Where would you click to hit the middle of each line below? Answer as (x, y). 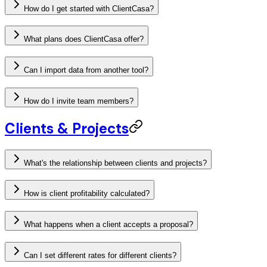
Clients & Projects (67, 128)
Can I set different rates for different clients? (100, 255)
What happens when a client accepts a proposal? (108, 225)
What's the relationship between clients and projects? (115, 163)
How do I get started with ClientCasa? (89, 8)
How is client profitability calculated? (87, 194)
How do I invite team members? (79, 101)
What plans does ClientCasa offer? (84, 39)
